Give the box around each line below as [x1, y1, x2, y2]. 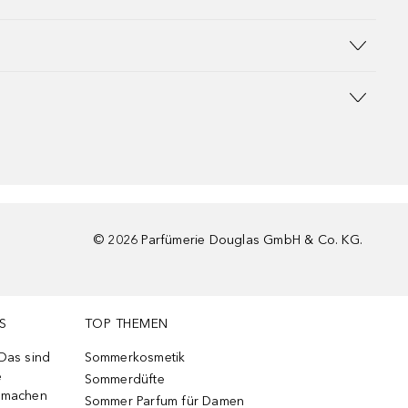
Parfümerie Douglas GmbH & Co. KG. [141, 232, 362, 248]
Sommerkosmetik [84, 350, 186, 365]
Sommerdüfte [84, 372, 165, 387]
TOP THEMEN [84, 316, 168, 331]
